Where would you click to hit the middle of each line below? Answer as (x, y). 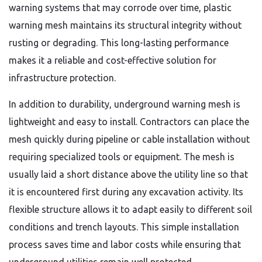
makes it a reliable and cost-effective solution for (113, 60)
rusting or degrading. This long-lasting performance (119, 43)
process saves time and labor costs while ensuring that (125, 244)
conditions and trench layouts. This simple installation (124, 227)
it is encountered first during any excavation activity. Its (126, 192)
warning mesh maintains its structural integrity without (125, 25)
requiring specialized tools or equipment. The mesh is (122, 157)
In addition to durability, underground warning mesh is (125, 104)
